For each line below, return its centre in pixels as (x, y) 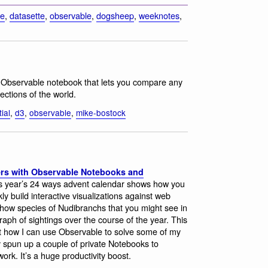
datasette (27, 16)
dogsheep (115, 16)
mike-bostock (101, 112)
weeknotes (159, 16)
